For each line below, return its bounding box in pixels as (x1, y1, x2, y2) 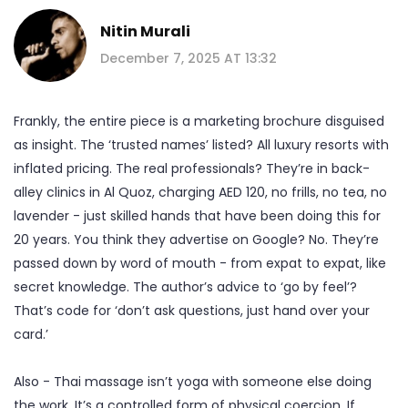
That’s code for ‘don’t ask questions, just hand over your (14, 301, 370, 320)
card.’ (14, 324, 48, 343)
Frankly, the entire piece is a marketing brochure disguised (14, 111, 384, 130)
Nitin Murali (100, 20, 190, 42)
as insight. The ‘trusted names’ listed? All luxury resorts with (14, 135, 389, 154)
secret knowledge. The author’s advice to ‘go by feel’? (14, 277, 357, 296)
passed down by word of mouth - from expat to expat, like (14, 253, 386, 272)
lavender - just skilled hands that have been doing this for (14, 206, 381, 225)
